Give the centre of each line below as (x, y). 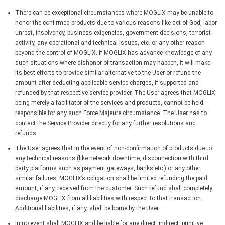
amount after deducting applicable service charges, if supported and (107, 83)
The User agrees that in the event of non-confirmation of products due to (114, 148)
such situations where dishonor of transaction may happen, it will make (113, 63)
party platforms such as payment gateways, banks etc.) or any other (108, 168)
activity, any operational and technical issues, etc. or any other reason (110, 42)
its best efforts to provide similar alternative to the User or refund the (108, 73)
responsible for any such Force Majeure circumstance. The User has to (111, 113)
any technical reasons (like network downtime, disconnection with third (112, 158)
